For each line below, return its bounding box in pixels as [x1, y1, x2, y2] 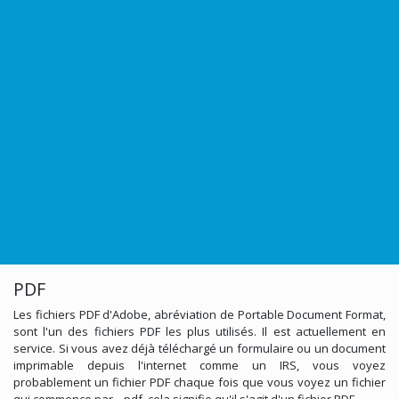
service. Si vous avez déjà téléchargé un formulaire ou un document [13, 339, 386, 356]
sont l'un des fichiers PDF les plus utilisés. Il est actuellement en [13, 322, 386, 339]
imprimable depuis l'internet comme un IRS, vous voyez [13, 356, 386, 373]
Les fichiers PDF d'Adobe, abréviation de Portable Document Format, [13, 305, 386, 322]
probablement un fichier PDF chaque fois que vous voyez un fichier [13, 373, 386, 390]
